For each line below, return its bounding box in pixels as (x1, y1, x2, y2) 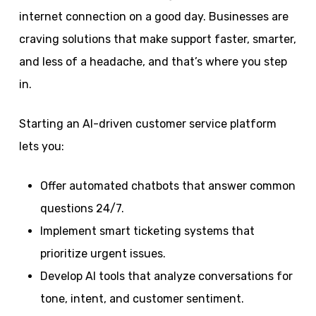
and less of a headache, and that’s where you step (18, 54, 287, 68)
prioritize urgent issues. (39, 246, 166, 260)
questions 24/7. (39, 201, 124, 215)
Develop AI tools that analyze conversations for (39, 269, 293, 283)
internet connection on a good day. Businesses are (18, 9, 288, 23)
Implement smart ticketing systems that (39, 224, 255, 238)
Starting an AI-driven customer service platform (18, 116, 276, 130)
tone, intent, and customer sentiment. (39, 291, 244, 305)
